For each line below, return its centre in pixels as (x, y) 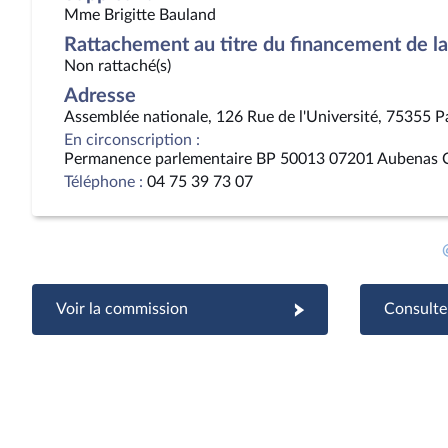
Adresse (100, 96)
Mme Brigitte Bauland (140, 15)
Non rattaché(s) (117, 66)
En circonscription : (132, 140)
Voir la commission (122, 309)
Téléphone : (103, 182)
